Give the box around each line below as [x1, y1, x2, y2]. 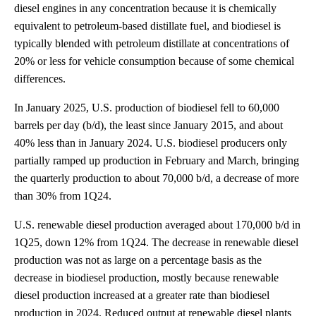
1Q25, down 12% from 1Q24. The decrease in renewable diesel [14, 236, 298, 248]
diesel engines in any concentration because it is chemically [14, 1, 276, 14]
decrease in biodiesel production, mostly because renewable [14, 271, 279, 284]
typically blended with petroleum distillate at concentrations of [14, 37, 289, 49]
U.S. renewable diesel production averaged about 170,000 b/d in [14, 218, 300, 231]
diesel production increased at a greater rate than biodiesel [14, 288, 269, 301]
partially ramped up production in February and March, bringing [14, 154, 299, 166]
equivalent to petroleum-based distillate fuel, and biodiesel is [14, 19, 281, 32]
